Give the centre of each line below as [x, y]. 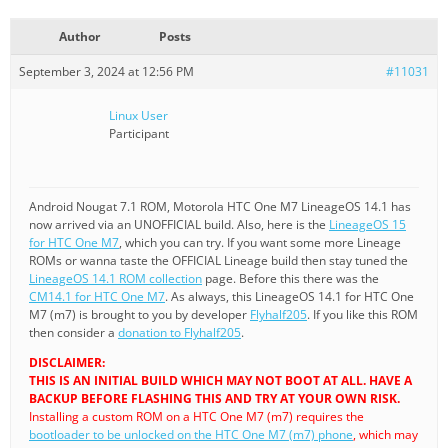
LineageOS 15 [367, 224]
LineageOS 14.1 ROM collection [115, 278]
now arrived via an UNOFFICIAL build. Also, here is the [179, 224]
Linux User [138, 115]
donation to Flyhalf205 [179, 332]
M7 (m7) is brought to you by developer [139, 314]
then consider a [73, 332]
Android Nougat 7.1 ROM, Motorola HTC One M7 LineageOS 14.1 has [220, 206]
